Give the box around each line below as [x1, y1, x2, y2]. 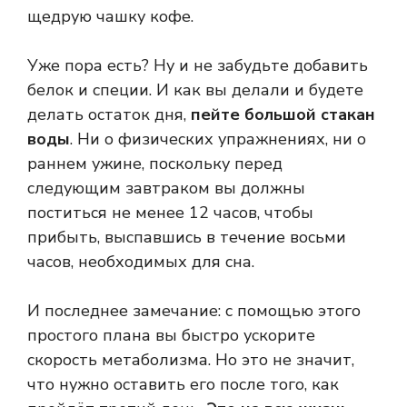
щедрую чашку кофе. [27, 5, 194, 28]
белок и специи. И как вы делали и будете [27, 79, 363, 102]
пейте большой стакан [191, 104, 375, 126]
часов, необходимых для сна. [27, 251, 254, 273]
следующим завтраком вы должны [27, 177, 305, 200]
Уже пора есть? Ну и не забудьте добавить [27, 55, 368, 77]
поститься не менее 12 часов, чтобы [27, 202, 313, 224]
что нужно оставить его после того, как [27, 373, 339, 396]
